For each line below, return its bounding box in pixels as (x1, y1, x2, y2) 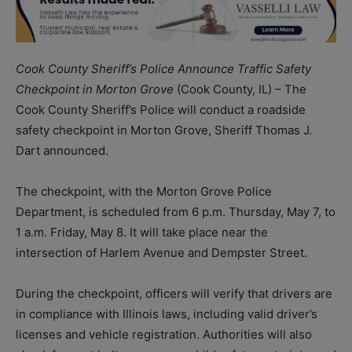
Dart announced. (16, 142, 108, 158)
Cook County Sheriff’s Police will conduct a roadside (16, 101, 306, 117)
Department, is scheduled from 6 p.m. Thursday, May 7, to (16, 203, 335, 219)
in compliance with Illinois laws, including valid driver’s (16, 306, 317, 321)
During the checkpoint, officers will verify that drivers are (16, 285, 332, 301)
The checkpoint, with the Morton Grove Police (16, 183, 272, 199)
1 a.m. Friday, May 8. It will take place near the (16, 224, 268, 240)
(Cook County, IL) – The (177, 81, 306, 97)
